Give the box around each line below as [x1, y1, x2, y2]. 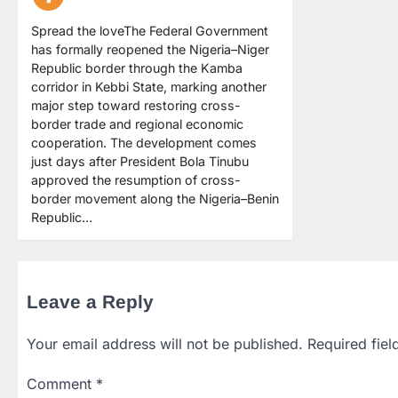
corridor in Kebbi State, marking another [31, 78, 267, 94]
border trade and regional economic [31, 115, 243, 131]
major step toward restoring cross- [31, 97, 241, 113]
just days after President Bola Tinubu [31, 153, 249, 169]
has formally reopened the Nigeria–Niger [31, 41, 269, 57]
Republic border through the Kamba [31, 60, 243, 76]
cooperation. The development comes [31, 134, 257, 150]
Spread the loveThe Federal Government [31, 22, 268, 38]
